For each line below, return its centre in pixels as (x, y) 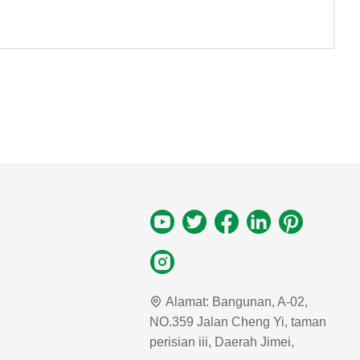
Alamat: (187, 302)
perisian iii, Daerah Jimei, (221, 342)
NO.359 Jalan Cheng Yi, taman (237, 322)
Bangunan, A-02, (260, 302)
